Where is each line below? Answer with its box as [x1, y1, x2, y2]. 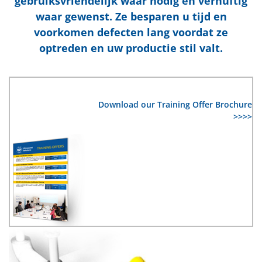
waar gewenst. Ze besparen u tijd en [35, 9, 227, 24]
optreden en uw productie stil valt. [39, 41, 223, 56]
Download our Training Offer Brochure [98, 99, 253, 111]
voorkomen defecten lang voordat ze [34, 25, 228, 40]
